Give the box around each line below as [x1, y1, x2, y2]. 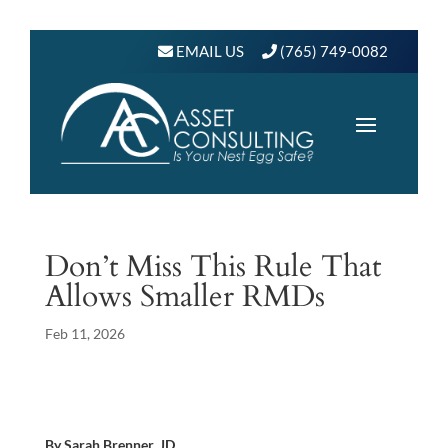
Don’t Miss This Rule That [44, 245, 381, 287]
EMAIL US [173, 42, 244, 60]
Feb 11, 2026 [44, 324, 125, 342]
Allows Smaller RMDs [44, 275, 325, 317]
